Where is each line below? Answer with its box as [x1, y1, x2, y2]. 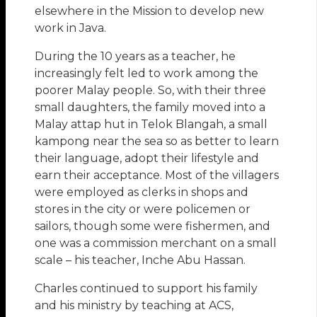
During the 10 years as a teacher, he [35, 50, 236, 64]
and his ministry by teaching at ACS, [35, 299, 234, 313]
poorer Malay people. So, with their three [35, 83, 267, 98]
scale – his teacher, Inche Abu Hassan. [35, 253, 246, 267]
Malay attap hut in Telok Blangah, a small [35, 117, 268, 132]
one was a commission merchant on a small [35, 236, 277, 250]
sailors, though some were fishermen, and [35, 219, 271, 234]
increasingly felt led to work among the [35, 67, 259, 81]
